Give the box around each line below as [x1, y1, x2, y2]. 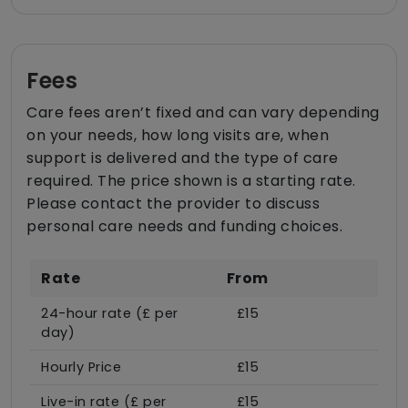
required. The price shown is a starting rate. [26, 169, 356, 191]
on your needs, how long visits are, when [26, 124, 329, 146]
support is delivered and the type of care [26, 147, 339, 168]
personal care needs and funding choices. [26, 215, 342, 237]
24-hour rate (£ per [41, 303, 178, 322]
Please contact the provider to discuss [26, 192, 320, 214]
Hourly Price [41, 357, 121, 376]
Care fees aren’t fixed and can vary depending [26, 101, 380, 123]
